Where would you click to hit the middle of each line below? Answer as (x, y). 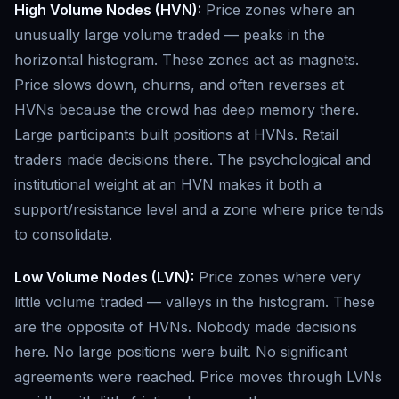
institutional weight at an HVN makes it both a (168, 185)
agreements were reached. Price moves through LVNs (198, 377)
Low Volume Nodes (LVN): (104, 277)
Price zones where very (277, 277)
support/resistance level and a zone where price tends (199, 210)
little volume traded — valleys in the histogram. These (195, 302)
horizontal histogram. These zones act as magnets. (187, 60)
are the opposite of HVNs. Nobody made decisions (186, 327)
